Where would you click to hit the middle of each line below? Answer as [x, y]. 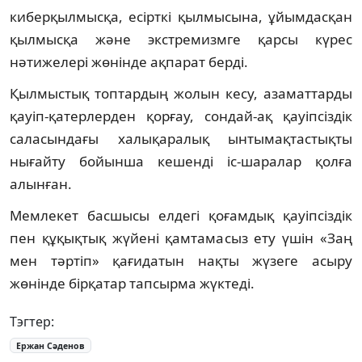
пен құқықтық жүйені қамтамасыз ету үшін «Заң [181, 238]
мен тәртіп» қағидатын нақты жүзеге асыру [181, 260]
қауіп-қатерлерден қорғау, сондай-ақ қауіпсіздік [181, 116]
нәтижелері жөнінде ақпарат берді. [129, 61]
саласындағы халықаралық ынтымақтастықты [181, 138]
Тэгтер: [32, 321]
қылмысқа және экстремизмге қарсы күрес [181, 39]
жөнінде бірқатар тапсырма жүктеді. [132, 283]
